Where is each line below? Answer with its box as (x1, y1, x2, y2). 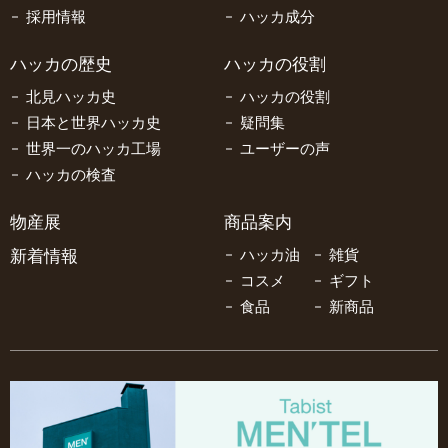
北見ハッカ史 (26, 89, 116, 105)
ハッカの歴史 (10, 55, 112, 74)
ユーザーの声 (240, 141, 330, 157)
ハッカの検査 (26, 167, 116, 183)
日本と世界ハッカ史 (26, 115, 161, 131)
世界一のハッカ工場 (26, 141, 161, 157)
